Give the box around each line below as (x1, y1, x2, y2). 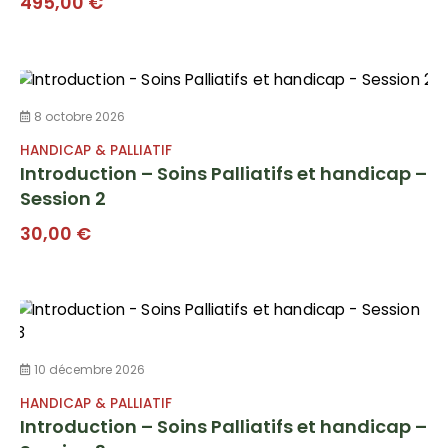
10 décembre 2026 (31, 361, 145, 379)
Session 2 (20, 185, 106, 211)
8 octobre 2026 (31, 107, 125, 125)
